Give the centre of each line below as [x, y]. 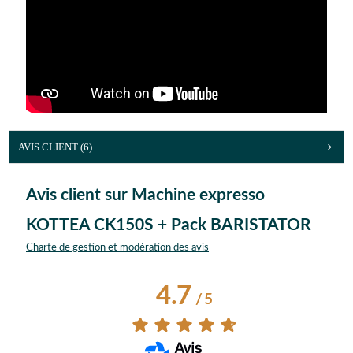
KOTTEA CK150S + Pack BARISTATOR [169, 225]
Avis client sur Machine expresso [145, 195]
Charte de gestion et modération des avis [117, 248]
